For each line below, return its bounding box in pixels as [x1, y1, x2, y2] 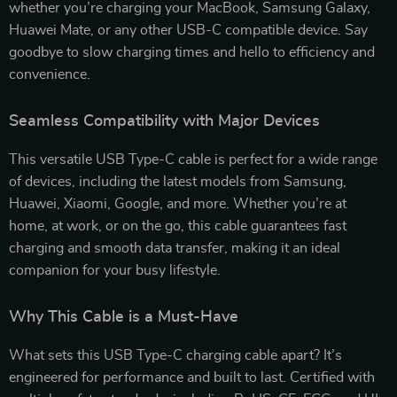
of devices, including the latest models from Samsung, [9, 174, 346, 189]
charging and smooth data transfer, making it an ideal [9, 240, 340, 255]
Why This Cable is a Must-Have [9, 308, 238, 325]
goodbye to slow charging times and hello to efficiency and [9, 44, 375, 59]
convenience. [9, 66, 90, 82]
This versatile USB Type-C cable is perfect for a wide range [9, 152, 378, 167]
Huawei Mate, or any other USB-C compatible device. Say [9, 22, 368, 37]
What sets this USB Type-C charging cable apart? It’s [9, 347, 342, 362]
